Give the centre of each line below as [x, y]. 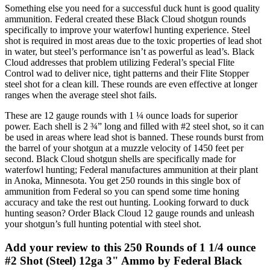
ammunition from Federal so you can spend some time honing [122, 191]
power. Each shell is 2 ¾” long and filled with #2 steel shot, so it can [134, 126]
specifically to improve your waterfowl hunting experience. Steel [127, 30]
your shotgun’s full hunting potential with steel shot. [103, 224]
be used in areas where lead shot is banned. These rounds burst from [134, 137]
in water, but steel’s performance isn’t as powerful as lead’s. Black [130, 51]
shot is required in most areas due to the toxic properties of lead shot [133, 40]
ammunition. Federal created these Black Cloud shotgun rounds [125, 19]
